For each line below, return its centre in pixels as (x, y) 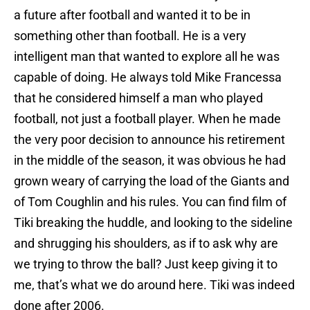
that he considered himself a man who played (138, 98)
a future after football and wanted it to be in (132, 15)
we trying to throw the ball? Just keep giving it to (146, 264)
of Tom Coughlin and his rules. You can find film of (150, 202)
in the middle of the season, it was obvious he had (150, 161)
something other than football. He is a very (130, 36)
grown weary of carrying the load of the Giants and (152, 181)
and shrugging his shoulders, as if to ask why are (146, 244)
